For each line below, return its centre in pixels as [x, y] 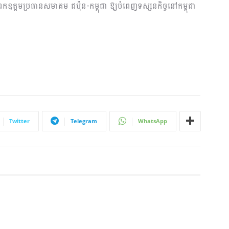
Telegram [84, 121]
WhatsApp [153, 121]
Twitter [19, 121]
